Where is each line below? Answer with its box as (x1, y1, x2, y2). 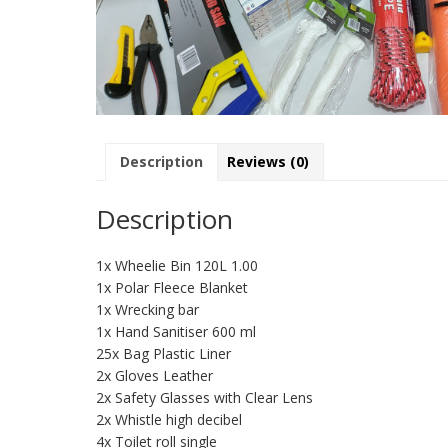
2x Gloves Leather (96, 366, 213, 386)
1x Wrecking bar (96, 300, 199, 320)
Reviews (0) (227, 152, 309, 172)
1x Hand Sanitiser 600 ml (96, 322, 256, 342)
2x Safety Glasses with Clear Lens (96, 388, 313, 408)
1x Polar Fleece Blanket (96, 278, 248, 298)
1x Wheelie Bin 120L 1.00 (96, 256, 258, 276)
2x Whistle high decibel (96, 410, 242, 430)
